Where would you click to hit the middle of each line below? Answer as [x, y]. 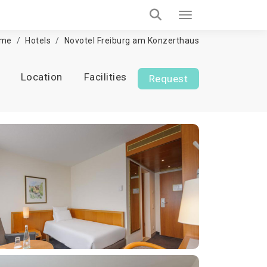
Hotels [38, 41]
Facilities [105, 77]
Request [168, 79]
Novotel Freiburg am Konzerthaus [131, 41]
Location [41, 77]
